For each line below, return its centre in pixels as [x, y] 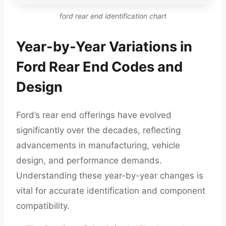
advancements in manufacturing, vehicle [98, 145]
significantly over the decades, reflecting [98, 130]
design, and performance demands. [89, 160]
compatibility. [43, 206]
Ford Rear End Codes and [99, 67]
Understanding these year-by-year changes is [110, 176]
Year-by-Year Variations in [104, 47]
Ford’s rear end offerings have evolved [94, 115]
